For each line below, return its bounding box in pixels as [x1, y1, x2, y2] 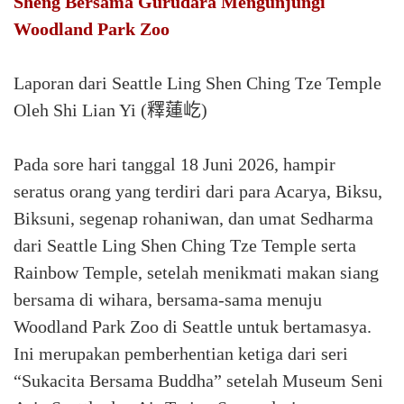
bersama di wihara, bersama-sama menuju [14, 289, 322, 309]
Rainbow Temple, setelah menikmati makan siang [14, 262, 379, 282]
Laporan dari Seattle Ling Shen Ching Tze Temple [14, 73, 381, 93]
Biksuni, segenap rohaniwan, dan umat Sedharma [14, 208, 373, 228]
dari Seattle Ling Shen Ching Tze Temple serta [14, 235, 356, 255]
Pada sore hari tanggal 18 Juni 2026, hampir [14, 154, 335, 174]
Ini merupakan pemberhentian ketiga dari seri [14, 344, 348, 363]
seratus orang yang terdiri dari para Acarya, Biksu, [14, 181, 382, 201]
